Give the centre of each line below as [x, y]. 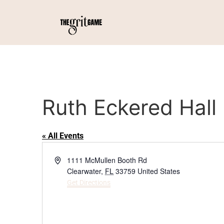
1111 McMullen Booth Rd [107, 160]
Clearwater [84, 171]
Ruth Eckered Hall [129, 107]
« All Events [63, 136]
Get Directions [89, 182]
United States [159, 171]
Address [67, 159]
